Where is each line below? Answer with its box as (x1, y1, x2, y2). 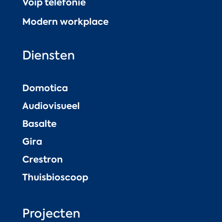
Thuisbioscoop (22, 171, 88, 184)
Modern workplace (22, 15, 109, 28)
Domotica (22, 82, 68, 95)
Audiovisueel (22, 100, 80, 112)
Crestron (22, 153, 63, 166)
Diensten (22, 47, 75, 64)
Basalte (22, 117, 56, 130)
